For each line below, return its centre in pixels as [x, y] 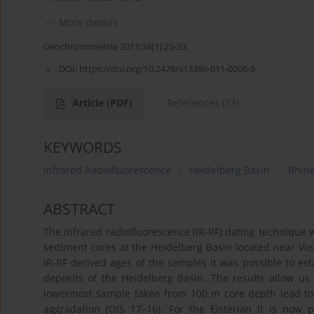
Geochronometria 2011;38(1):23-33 [115, 47]
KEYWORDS [83, 148]
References [193, 103]
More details [88, 22]
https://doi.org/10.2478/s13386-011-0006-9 [167, 69]
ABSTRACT [79, 209]
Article [89, 103]
